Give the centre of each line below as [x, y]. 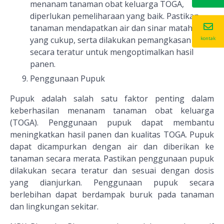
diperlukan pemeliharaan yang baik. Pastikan [114, 16]
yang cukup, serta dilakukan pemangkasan [110, 40]
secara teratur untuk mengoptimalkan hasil [112, 52]
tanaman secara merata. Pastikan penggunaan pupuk [112, 159]
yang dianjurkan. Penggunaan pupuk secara [112, 183]
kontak [208, 38]
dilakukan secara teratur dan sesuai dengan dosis [112, 171]
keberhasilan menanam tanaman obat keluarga [112, 111]
